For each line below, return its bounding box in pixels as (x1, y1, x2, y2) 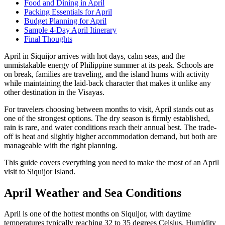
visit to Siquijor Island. (4, 167, 75, 176)
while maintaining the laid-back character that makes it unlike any (4, 78, 211, 87)
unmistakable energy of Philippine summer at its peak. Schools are (4, 60, 213, 69)
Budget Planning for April (24, 16, 106, 25)
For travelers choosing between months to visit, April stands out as (4, 104, 213, 114)
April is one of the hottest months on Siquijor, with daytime (4, 209, 191, 218)
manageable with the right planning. (4, 141, 118, 150)
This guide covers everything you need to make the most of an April (4, 158, 219, 167)
